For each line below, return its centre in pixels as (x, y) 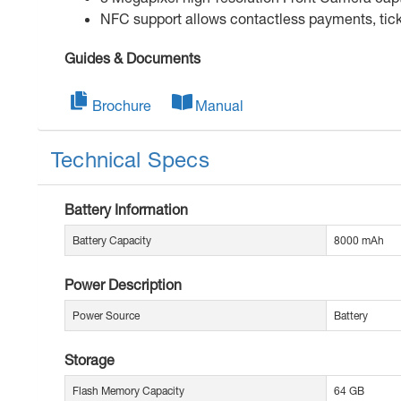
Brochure (122, 106)
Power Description (123, 285)
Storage (90, 360)
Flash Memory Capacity (128, 391)
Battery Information (126, 209)
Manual (219, 106)
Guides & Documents (132, 58)
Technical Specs (130, 160)
